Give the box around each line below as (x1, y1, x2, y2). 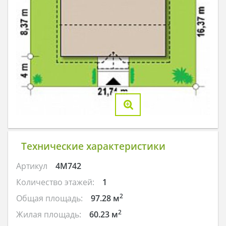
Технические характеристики (21, 139, 165, 153)
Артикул (16, 160, 47, 172)
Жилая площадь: (16, 208, 81, 220)
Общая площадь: (16, 192, 83, 204)
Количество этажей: (16, 176, 94, 188)
